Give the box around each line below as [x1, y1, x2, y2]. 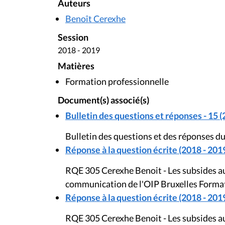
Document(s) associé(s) [58, 94, 149, 105]
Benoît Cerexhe [65, 13, 126, 25]
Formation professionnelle [65, 75, 169, 87]
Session [58, 32, 88, 43]
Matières [58, 60, 94, 71]
